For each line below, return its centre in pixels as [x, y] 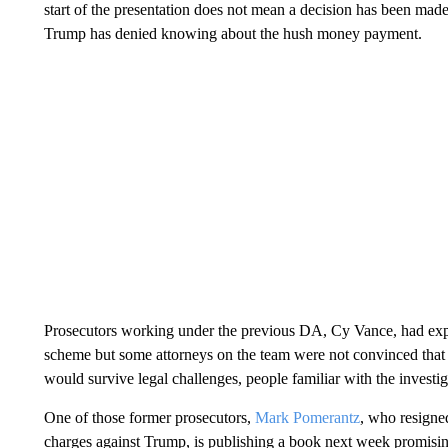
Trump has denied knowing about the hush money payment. [232, 33]
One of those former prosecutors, [149, 417]
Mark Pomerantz [307, 417]
